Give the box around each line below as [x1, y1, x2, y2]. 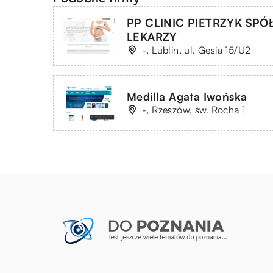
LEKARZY [127, 29, 177, 43]
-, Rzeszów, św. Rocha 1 [142, 104, 246, 116]
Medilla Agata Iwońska [127, 90, 247, 104]
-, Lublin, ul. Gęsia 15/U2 [142, 43, 251, 56]
